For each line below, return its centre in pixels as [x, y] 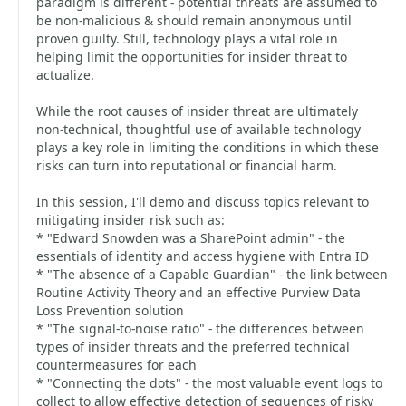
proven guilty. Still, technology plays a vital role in [187, 39]
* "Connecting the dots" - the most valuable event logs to [209, 383]
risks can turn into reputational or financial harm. [187, 165]
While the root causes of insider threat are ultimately [197, 111]
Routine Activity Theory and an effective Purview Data [198, 292]
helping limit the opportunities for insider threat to [192, 57]
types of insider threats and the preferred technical [193, 347]
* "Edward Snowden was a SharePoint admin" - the [191, 238]
